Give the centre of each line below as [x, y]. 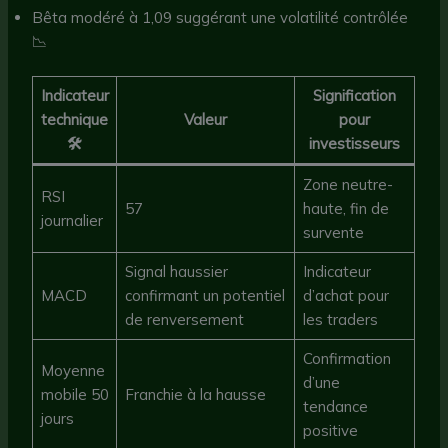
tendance [335, 407]
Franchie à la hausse [195, 395]
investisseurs [355, 144]
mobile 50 [74, 395]
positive [330, 431]
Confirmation [346, 359]
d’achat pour [345, 296]
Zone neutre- [347, 185]
